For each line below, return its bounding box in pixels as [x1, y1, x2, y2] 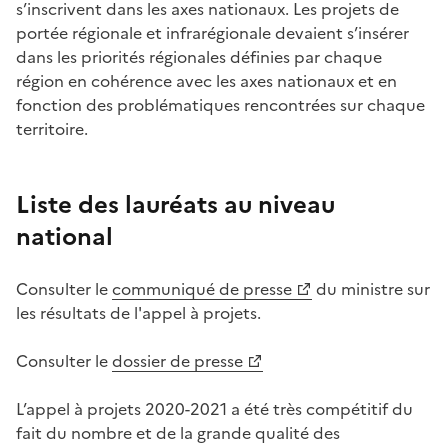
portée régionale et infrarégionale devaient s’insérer [16, 21, 409, 46]
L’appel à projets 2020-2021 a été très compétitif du [16, 397, 413, 422]
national [16, 219, 113, 256]
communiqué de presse [112, 277, 292, 302]
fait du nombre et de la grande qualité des [16, 421, 340, 446]
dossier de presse [112, 349, 243, 374]
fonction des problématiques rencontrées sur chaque [16, 93, 425, 118]
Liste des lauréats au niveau [16, 187, 335, 224]
